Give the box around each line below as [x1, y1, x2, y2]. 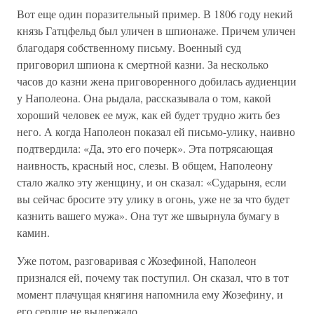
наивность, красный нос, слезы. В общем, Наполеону [17, 158, 273, 172]
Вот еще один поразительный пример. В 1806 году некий [17, 6, 293, 21]
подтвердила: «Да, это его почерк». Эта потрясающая [17, 141, 273, 156]
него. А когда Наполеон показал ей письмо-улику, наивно [17, 124, 295, 139]
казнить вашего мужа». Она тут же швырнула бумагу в [17, 208, 280, 223]
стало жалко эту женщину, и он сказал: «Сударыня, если [17, 175, 287, 189]
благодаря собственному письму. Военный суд [17, 40, 241, 55]
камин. [17, 225, 50, 240]
